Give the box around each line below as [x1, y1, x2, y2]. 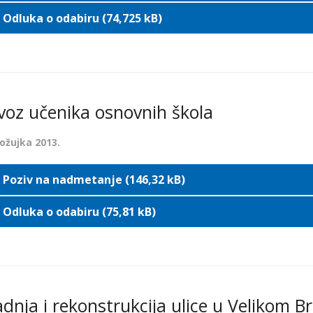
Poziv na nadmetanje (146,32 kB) [2, 172, 185, 187]
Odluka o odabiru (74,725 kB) [2, 10, 162, 26]
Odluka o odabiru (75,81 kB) [2, 204, 156, 219]
